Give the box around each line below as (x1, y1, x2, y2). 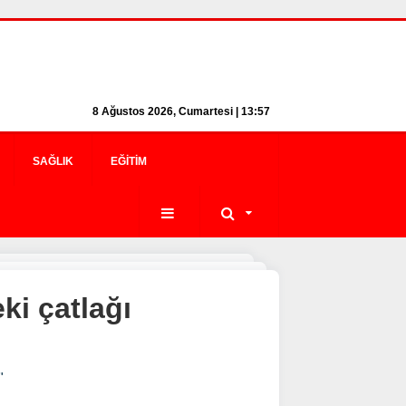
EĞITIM (111, 155, 147, 168)
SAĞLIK (33, 155, 73, 168)
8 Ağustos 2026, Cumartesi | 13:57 (92, 105, 270, 118)
